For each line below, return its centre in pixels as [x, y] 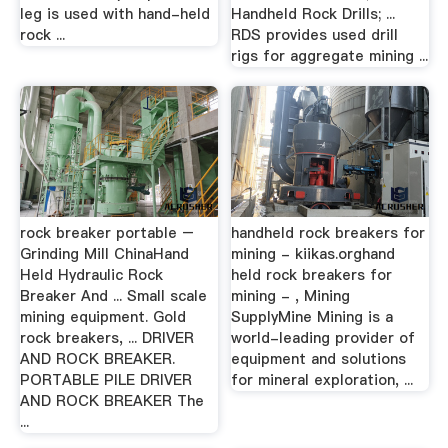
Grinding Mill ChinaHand [104, 254]
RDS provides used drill [315, 34]
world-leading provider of [323, 338]
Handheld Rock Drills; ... [313, 13]
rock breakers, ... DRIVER [106, 338]
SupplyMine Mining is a [312, 317]
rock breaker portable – [106, 233]
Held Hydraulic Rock [91, 275]
